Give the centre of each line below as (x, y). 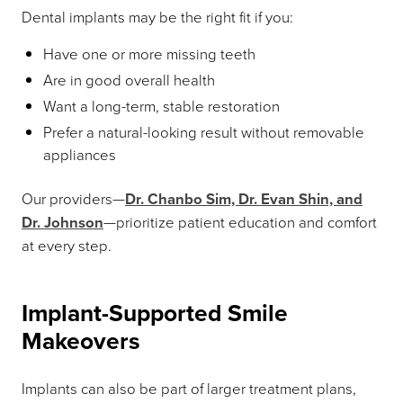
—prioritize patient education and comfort (240, 222)
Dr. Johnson (63, 223)
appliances (80, 154)
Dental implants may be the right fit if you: (157, 17)
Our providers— (73, 198)
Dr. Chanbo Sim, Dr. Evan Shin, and (244, 199)
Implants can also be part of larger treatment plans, (189, 388)
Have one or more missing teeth (149, 54)
